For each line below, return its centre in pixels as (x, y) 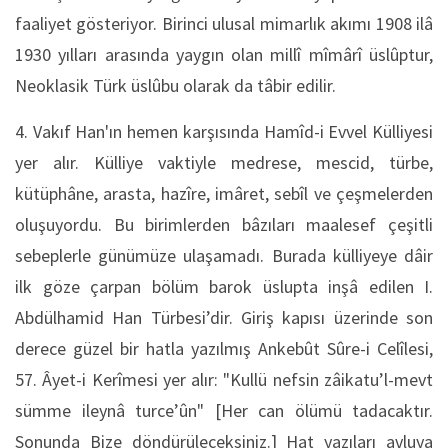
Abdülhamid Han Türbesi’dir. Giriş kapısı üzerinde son (224, 317)
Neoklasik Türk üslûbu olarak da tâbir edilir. (175, 85)
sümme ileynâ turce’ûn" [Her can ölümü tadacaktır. (224, 410)
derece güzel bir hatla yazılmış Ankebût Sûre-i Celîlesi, (224, 348)
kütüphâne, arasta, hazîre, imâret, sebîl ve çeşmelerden (224, 193)
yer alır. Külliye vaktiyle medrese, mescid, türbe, (224, 162)
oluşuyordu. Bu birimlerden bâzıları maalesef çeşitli (224, 224)
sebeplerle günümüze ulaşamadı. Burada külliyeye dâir (224, 255)
